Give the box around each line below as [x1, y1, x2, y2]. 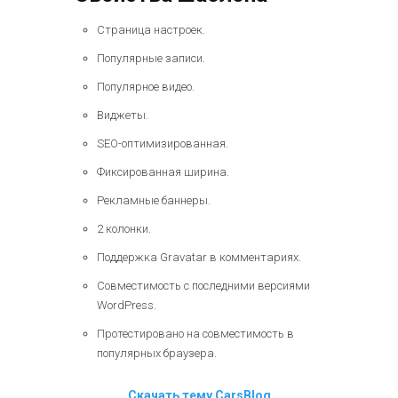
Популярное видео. [97, 80, 195, 93]
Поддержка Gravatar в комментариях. [97, 251, 301, 264]
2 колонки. [97, 222, 151, 235]
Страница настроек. [97, 23, 205, 36]
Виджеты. [97, 108, 148, 122]
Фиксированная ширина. [97, 165, 229, 179]
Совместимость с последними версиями [97, 279, 310, 292]
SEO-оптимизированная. [97, 137, 228, 150]
